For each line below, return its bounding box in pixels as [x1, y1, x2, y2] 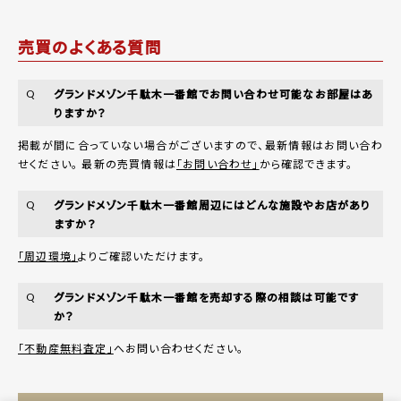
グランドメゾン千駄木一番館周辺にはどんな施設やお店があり [54, 196, 371, 212]
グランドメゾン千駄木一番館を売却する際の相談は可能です [54, 288, 360, 304]
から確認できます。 [259, 155, 354, 171]
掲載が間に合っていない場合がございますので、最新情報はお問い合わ [18, 136, 383, 152]
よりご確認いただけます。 [78, 247, 206, 263]
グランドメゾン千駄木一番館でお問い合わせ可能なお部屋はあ [54, 85, 374, 101]
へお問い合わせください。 [113, 339, 244, 355]
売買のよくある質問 [18, 34, 162, 58]
